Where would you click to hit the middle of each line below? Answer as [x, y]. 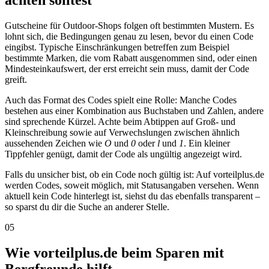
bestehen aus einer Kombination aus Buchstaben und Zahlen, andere [134, 111]
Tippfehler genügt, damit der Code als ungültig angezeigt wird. [123, 154]
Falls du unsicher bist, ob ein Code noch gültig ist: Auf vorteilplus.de [134, 175]
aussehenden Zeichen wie [55, 144]
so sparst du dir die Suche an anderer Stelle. [87, 207]
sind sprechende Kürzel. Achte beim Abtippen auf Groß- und [120, 122]
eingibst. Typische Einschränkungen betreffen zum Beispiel [117, 47]
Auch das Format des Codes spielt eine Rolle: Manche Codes [121, 100]
